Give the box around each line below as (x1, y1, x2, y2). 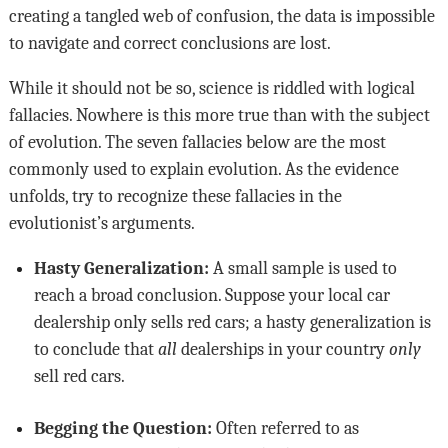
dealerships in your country (176, 339, 389, 360)
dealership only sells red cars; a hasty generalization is (33, 312, 431, 333)
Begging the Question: (44, 418, 212, 439)
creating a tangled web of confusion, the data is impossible (8, 6, 435, 27)
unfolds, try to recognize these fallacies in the (8, 186, 342, 207)
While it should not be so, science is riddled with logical (8, 78, 415, 99)
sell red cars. (33, 366, 125, 387)
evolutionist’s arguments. (8, 213, 195, 234)
